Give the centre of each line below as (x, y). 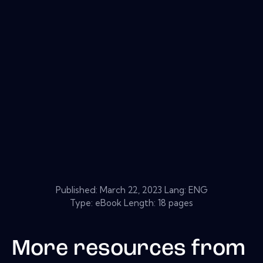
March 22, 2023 (131, 190)
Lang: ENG (185, 190)
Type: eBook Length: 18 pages (131, 203)
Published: (77, 190)
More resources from (129, 249)
